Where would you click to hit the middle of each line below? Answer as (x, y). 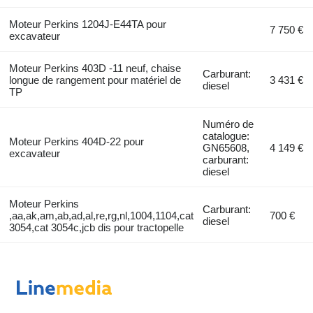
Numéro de (228, 124)
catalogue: (226, 136)
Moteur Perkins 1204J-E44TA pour (87, 24)
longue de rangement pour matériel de (95, 80)
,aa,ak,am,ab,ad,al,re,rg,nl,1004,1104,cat (101, 216)
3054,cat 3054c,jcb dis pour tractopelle (96, 228)
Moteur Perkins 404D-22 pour (76, 142)
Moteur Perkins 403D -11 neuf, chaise (95, 68)
